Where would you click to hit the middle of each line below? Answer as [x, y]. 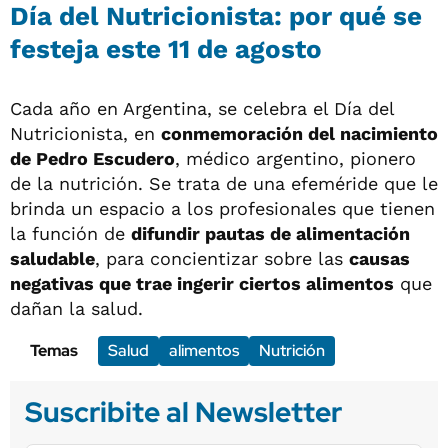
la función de [70, 233]
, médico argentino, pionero [295, 158]
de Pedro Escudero [92, 158]
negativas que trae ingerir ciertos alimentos [202, 283]
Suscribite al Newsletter [183, 411]
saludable [52, 258]
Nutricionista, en [85, 133]
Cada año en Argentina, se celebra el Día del [202, 108]
